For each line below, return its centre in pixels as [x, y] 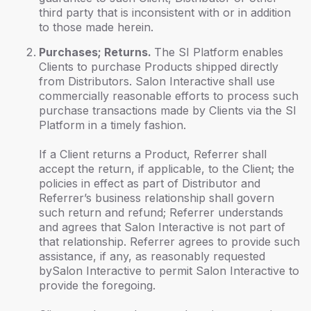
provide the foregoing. [97, 285]
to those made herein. [96, 27]
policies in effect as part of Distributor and [150, 183]
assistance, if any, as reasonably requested [152, 256]
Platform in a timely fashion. [112, 125]
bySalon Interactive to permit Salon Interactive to [169, 271]
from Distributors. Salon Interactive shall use [157, 81]
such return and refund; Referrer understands [161, 212]
